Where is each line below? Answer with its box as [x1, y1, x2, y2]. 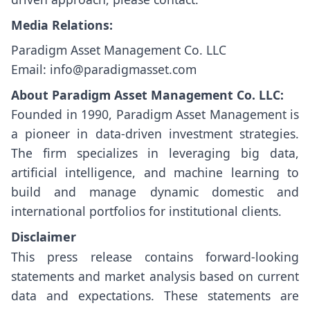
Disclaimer [11, 228, 76, 245]
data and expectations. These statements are [11, 286, 299, 304]
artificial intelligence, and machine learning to [11, 164, 299, 181]
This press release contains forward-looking [11, 248, 299, 265]
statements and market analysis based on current [11, 267, 299, 284]
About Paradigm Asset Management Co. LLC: [11, 86, 284, 104]
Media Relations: [11, 16, 113, 33]
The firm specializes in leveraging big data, [11, 145, 299, 162]
